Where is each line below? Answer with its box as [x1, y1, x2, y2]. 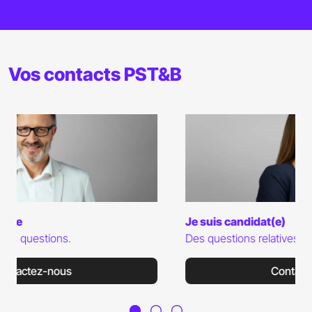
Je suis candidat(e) [31, 214, 131, 228]
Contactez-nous [116, 263, 196, 278]
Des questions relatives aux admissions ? [31, 231, 229, 245]
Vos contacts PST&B [8, 63, 182, 85]
